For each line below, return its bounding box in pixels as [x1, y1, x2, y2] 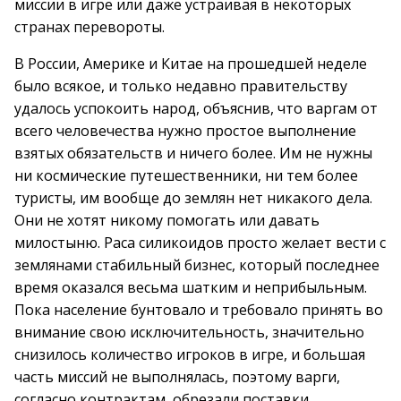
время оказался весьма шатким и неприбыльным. [14, 277, 367, 297]
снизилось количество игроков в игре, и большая [14, 345, 365, 364]
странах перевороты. [14, 17, 165, 37]
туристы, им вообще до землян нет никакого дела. [14, 188, 372, 208]
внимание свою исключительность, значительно [14, 322, 364, 342]
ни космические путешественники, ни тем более [14, 166, 358, 185]
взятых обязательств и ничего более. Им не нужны [14, 143, 372, 163]
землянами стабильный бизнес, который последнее [14, 255, 380, 275]
